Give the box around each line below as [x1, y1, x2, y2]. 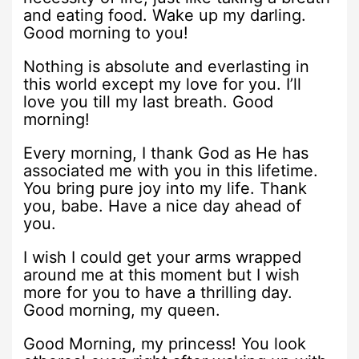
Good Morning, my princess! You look [23, 333, 307, 353]
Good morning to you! [23, 22, 189, 42]
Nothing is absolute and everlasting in [23, 56, 310, 76]
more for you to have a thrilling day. [23, 282, 293, 302]
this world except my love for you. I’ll [23, 74, 302, 94]
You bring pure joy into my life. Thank [23, 178, 308, 198]
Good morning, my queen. [23, 300, 221, 320]
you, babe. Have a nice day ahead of [23, 196, 302, 216]
